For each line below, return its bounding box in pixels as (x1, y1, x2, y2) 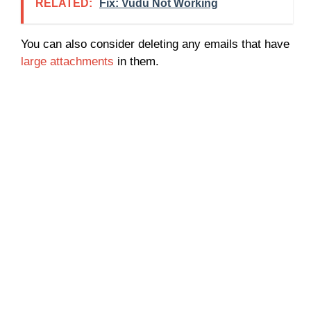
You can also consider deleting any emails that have (21, 37, 289, 51)
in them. (114, 54, 159, 68)
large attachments (21, 54, 114, 68)
